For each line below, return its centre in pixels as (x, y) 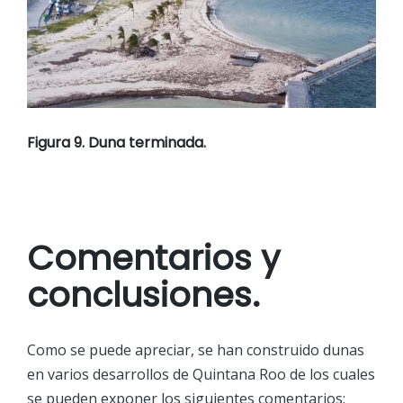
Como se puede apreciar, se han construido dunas (196, 350)
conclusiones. (143, 294)
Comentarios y (153, 257)
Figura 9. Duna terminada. (116, 143)
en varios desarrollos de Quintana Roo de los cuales (201, 375)
